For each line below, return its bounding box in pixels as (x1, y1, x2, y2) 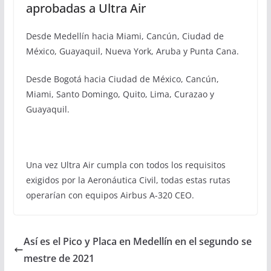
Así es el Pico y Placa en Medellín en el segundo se (23, 234, 252, 248)
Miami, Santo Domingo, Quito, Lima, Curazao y (25, 88, 214, 100)
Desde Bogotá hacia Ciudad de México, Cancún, (25, 73, 219, 85)
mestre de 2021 (23, 251, 94, 265)
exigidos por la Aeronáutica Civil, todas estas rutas (25, 174, 230, 186)
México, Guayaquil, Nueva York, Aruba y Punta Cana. (25, 45, 239, 57)
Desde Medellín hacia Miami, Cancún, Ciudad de (25, 30, 224, 42)
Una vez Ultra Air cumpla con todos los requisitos (25, 158, 226, 171)
